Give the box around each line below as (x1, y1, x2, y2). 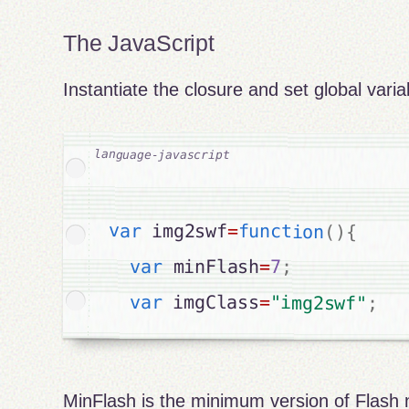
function (237, 220, 325, 243)
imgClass (162, 290, 259, 314)
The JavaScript (63, 30, 215, 56)
